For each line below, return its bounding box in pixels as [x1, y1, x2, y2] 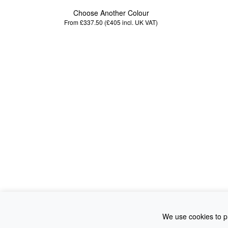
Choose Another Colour [73, 7, 149, 18]
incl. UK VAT [121, 17, 156, 26]
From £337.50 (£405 [64, 17, 121, 26]
